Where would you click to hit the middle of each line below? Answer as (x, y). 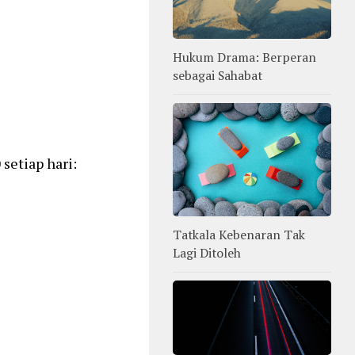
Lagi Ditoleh (207, 253)
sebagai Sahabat (218, 76)
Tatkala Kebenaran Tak (239, 235)
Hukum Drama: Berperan (244, 57)
